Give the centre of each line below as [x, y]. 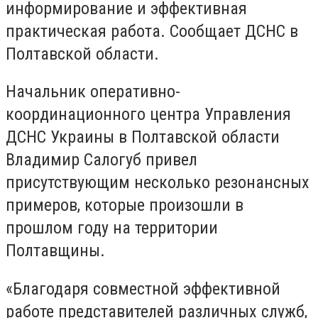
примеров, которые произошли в [125, 205]
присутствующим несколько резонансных [158, 183]
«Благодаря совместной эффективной [143, 289]
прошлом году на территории [112, 228]
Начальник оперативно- [93, 92]
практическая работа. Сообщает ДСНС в [152, 31]
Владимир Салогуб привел [102, 160]
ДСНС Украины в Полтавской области [143, 137]
